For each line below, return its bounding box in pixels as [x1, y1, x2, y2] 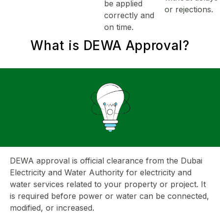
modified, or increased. [10, 202, 94, 213]
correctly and [104, 10, 154, 20]
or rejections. [165, 4, 213, 14]
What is [30, 37, 83, 53]
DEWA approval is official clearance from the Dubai [10, 155, 202, 165]
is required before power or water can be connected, [10, 191, 209, 201]
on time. [104, 22, 134, 32]
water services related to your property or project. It [10, 179, 206, 189]
